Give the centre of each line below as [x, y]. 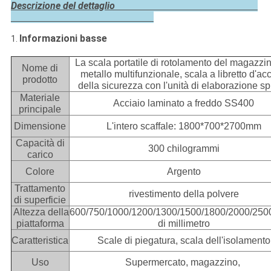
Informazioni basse [63, 39]
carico [40, 155]
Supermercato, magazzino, [184, 263]
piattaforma [40, 224]
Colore [40, 172]
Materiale [40, 98]
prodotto [40, 80]
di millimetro [184, 224]
